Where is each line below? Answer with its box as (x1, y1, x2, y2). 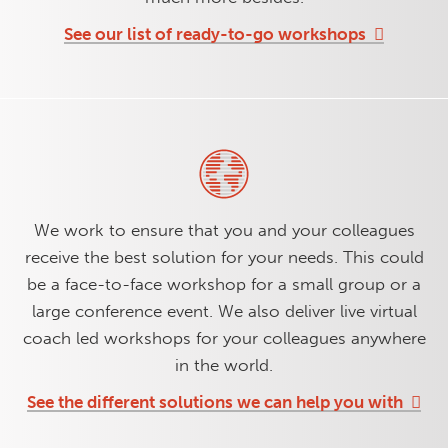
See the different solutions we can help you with (27, 391, 403, 412)
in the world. (175, 354, 273, 375)
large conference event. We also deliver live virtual (31, 300, 417, 321)
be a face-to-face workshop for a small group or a (27, 273, 421, 294)
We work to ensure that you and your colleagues (33, 219, 415, 240)
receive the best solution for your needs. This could (24, 246, 424, 267)
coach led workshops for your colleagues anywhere (22, 327, 426, 348)
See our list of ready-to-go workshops (64, 23, 366, 44)
